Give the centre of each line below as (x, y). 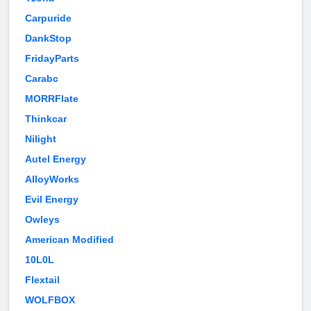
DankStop (48, 39)
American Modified (69, 240)
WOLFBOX (50, 300)
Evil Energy (52, 200)
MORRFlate (52, 99)
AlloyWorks (52, 179)
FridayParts (52, 59)
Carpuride (48, 18)
